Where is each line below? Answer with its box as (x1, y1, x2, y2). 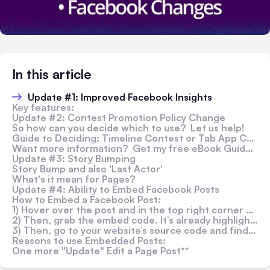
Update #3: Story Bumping (12, 152, 136, 165)
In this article (12, 65, 91, 82)
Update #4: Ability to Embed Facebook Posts (12, 183, 219, 195)
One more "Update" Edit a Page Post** (12, 244, 189, 257)
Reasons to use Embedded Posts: (12, 234, 166, 246)
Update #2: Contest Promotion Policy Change (12, 111, 225, 124)
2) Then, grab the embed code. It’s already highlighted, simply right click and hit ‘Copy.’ (12, 213, 250, 226)
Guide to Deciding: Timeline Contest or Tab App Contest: (12, 131, 246, 144)
